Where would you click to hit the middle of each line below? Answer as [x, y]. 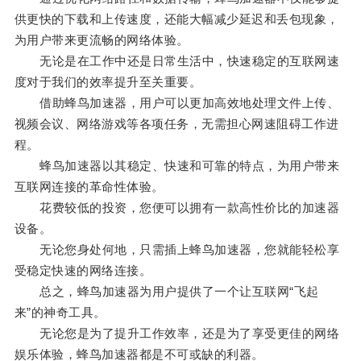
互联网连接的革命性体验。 [89, 187]
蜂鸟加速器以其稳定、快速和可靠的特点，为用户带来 [177, 166]
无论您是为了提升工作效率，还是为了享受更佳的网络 [177, 334]
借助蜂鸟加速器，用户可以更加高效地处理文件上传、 [177, 103]
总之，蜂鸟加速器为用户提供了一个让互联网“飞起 [166, 292]
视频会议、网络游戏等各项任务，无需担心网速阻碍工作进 [176, 124]
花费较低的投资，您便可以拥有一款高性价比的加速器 [177, 208]
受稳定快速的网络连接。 [83, 271]
